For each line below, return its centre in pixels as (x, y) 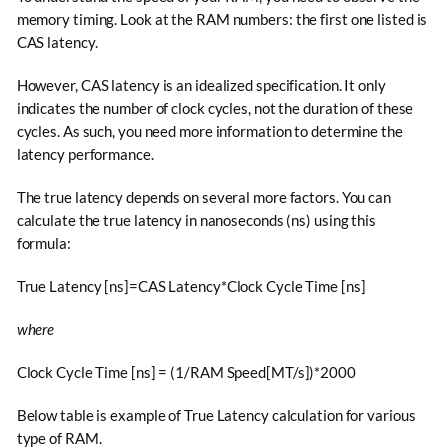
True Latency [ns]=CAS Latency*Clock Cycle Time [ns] (191, 286)
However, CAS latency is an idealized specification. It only (201, 85)
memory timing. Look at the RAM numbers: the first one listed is (222, 19)
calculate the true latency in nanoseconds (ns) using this (196, 220)
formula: (43, 243)
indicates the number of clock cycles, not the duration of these (215, 108)
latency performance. (85, 154)
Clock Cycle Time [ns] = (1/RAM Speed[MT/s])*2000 (186, 372)
